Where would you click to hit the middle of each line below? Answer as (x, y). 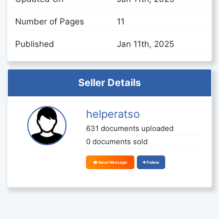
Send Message (112, 162)
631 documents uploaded (130, 128)
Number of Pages (50, 21)
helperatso (113, 114)
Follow (153, 162)
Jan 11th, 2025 (145, 44)
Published (35, 44)
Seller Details (109, 82)
